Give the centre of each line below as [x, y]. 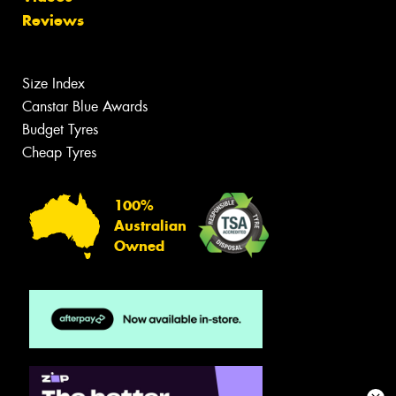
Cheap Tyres [59, 153]
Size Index [53, 84]
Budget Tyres [60, 130]
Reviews [53, 21]
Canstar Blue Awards [85, 107]
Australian [150, 225]
